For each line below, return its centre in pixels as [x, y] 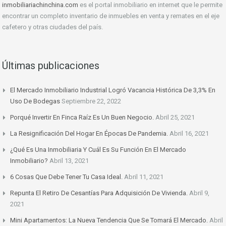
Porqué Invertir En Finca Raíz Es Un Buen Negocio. [82, 118]
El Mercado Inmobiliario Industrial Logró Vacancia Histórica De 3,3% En [113, 90]
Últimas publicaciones [51, 66]
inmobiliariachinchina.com [40, 5]
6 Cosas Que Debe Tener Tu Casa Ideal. [66, 177]
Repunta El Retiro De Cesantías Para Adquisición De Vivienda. [99, 193]
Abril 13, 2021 [69, 161]
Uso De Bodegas [35, 101]
